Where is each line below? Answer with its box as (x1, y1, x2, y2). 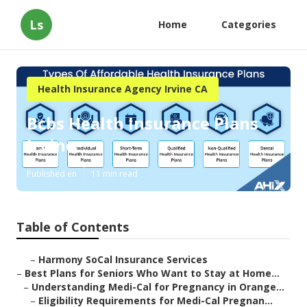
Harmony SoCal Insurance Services (38, 253, 208, 267)
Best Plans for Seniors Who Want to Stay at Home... (25, 267, 280, 280)
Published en (27, 168, 77, 180)
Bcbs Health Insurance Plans (27, 112, 258, 135)
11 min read (91, 168, 138, 180)
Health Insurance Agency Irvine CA (38, 82, 208, 95)
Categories (221, 18, 276, 31)
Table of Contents (16, 219, 129, 236)
